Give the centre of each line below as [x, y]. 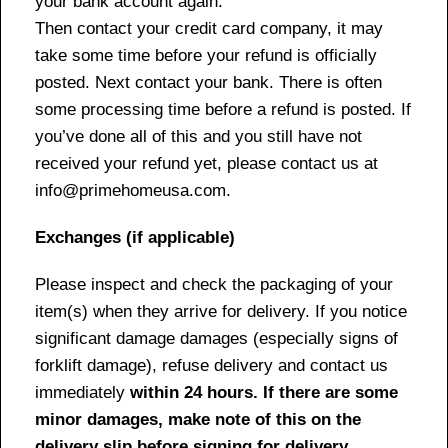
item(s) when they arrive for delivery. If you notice [221, 311]
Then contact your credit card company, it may [209, 28]
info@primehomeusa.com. [133, 190]
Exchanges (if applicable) [135, 237]
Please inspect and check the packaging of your [214, 284]
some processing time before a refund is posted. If [223, 109]
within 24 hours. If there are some [264, 392]
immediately [82, 392]
